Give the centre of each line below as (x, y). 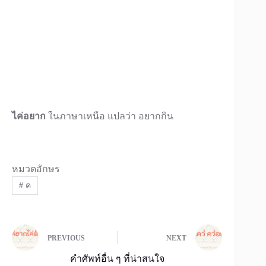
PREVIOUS (66, 238)
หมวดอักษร (36, 169)
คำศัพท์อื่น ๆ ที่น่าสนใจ (117, 258)
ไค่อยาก (29, 116)
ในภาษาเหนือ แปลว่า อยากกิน (110, 116)
